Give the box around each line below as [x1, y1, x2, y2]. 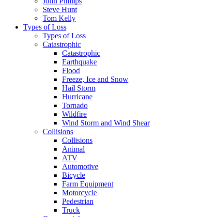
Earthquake [62, 57, 97, 66]
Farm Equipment [62, 179, 113, 188]
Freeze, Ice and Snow [62, 75, 128, 83]
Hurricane [62, 92, 93, 101]
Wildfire [62, 109, 87, 118]
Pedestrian [62, 197, 93, 205]
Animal [62, 144, 85, 153]
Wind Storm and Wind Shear [62, 118, 150, 127]
